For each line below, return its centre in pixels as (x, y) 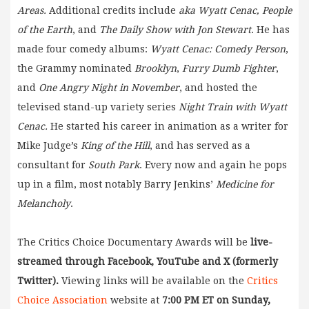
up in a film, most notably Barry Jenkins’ (117, 184)
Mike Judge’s (49, 145)
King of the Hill (115, 145)
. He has (270, 29)
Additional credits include (112, 10)
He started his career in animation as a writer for (169, 126)
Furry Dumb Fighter (229, 68)
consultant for (53, 165)
